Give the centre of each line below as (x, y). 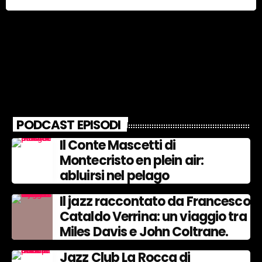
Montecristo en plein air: (132, 161)
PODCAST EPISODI (69, 125)
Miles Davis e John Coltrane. (144, 232)
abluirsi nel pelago (115, 176)
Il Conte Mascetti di (118, 146)
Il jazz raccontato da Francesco (155, 202)
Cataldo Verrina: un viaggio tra (153, 217)
